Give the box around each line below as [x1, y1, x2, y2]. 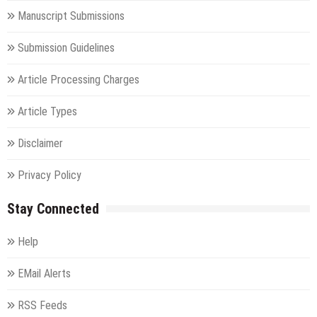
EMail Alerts [18, 267, 71, 281]
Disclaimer [18, 137, 63, 151]
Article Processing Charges [18, 73, 139, 87]
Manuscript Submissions [18, 9, 125, 23]
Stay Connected [7, 200, 99, 218]
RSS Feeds [18, 299, 67, 313]
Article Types [18, 105, 77, 119]
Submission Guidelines [18, 41, 115, 55]
